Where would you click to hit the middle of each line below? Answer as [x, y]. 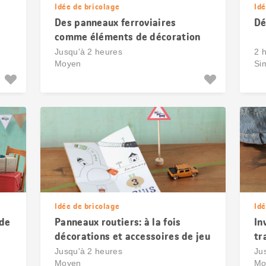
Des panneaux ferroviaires [115, 23]
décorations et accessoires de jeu [132, 236]
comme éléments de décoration [128, 37]
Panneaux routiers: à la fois [118, 222]
